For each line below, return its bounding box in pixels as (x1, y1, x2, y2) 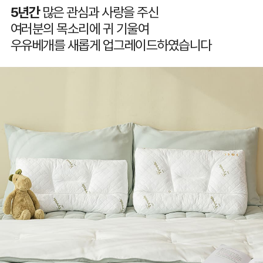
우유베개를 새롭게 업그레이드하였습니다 (10, 37, 211, 54)
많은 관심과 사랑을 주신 (39, 4, 159, 21)
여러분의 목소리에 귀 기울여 (10, 21, 149, 38)
